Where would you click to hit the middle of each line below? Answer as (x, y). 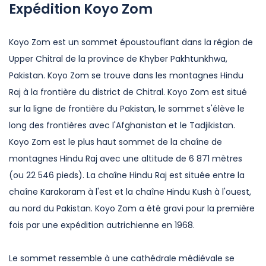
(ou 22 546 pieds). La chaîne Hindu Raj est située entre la (127, 175)
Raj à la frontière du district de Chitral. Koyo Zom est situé (128, 92)
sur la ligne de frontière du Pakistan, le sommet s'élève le (127, 109)
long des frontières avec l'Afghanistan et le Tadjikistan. (122, 125)
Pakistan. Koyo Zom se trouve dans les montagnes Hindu (126, 75)
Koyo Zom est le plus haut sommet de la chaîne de (115, 142)
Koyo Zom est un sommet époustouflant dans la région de (131, 42)
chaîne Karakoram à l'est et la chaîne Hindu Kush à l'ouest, (130, 192)
